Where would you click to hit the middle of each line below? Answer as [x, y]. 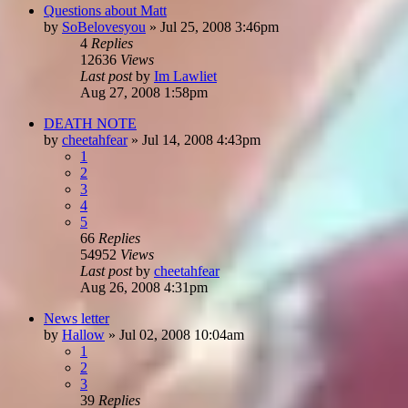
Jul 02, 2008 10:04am [182, 334]
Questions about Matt [105, 10]
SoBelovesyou [104, 26]
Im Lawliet [185, 76]
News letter [76, 318]
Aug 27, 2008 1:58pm [144, 92]
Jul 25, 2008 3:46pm [219, 26]
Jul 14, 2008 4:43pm [201, 139]
